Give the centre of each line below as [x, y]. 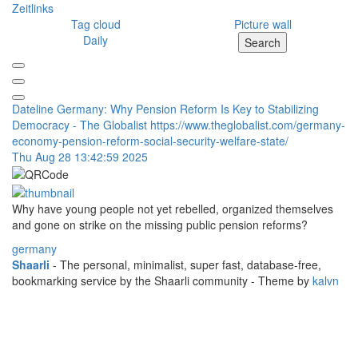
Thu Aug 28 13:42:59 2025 [80, 157]
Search [263, 42]
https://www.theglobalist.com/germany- [248, 125]
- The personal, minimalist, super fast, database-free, [185, 264]
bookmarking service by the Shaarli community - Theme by [162, 280]
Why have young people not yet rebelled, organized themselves [173, 208]
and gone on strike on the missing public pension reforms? [160, 224]
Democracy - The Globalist [81, 125]
